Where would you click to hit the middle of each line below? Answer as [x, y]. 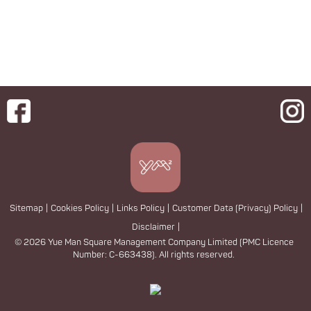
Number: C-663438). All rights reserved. [154, 255]
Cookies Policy [79, 209]
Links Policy [140, 209]
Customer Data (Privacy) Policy [235, 209]
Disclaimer [153, 227]
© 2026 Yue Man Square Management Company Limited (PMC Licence [154, 242]
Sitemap [26, 209]
